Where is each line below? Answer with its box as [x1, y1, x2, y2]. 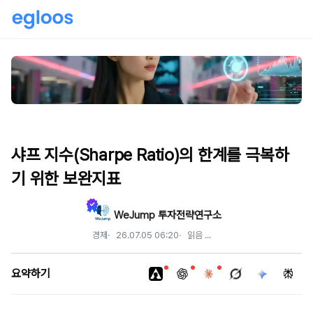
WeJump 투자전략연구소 [114, 208, 221, 221]
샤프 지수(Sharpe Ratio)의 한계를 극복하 [11, 144, 289, 165]
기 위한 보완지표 [11, 168, 121, 189]
